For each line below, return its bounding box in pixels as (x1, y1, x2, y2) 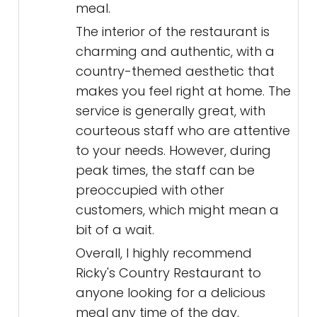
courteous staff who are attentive (76, 122, 290, 140)
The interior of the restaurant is (76, 23, 270, 41)
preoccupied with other (76, 181, 224, 200)
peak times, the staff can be (76, 161, 255, 180)
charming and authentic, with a (76, 42, 275, 61)
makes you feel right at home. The (76, 82, 291, 100)
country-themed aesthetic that (76, 62, 275, 81)
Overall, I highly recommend (76, 244, 252, 263)
